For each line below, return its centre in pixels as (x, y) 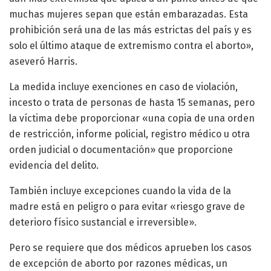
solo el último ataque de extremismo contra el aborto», (131, 45)
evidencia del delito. (54, 165)
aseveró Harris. (43, 61)
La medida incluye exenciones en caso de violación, (123, 87)
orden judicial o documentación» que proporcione (121, 149)
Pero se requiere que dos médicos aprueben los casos (130, 247)
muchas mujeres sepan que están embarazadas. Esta (129, 14)
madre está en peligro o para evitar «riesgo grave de (127, 206)
